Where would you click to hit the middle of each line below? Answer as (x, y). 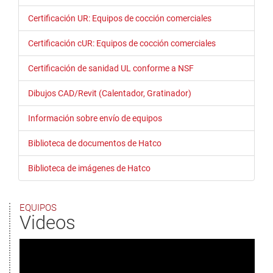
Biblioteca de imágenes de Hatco (89, 168)
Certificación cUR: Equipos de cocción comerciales (122, 44)
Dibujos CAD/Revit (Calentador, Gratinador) (110, 94)
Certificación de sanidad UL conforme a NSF (111, 69)
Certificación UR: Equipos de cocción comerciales (120, 19)
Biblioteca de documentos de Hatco (95, 144)
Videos (48, 223)
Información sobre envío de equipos (95, 119)
